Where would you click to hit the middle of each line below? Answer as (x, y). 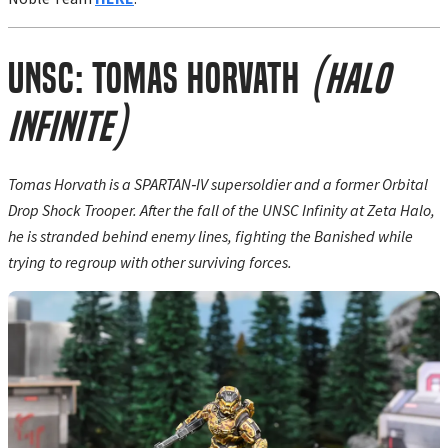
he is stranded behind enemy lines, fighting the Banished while (210, 235)
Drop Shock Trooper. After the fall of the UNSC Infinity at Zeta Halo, (221, 209)
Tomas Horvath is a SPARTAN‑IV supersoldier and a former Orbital (218, 183)
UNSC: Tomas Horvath (158, 78)
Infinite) (69, 126)
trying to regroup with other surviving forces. (150, 261)
